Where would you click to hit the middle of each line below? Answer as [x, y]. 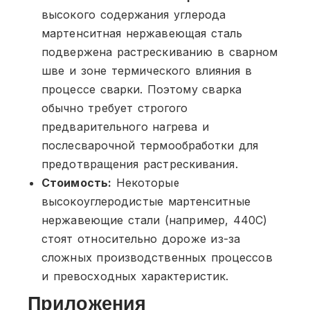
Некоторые [146, 182]
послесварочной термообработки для [150, 145]
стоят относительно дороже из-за [141, 238]
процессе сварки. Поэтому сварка [142, 89]
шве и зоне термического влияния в [147, 70]
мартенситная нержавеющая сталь [142, 33]
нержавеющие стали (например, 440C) [155, 220]
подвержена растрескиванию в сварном [160, 52]
